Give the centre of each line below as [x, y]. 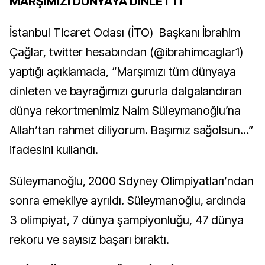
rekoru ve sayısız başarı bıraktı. [89, 240]
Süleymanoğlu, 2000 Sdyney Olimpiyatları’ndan [132, 181]
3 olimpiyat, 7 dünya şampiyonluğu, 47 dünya [127, 220]
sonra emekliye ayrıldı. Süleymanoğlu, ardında [128, 201]
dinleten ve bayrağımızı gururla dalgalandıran [126, 91]
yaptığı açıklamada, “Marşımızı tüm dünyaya [123, 72]
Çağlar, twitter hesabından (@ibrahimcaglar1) [127, 52]
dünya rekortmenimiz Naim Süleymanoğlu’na [125, 111]
